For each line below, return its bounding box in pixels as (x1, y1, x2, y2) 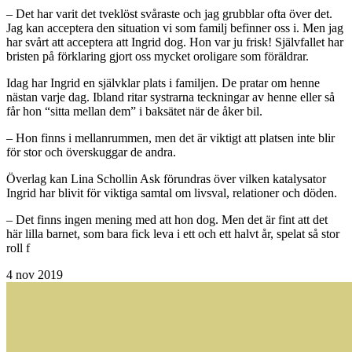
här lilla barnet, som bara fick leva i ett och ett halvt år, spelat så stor (6, 227, 339, 241)
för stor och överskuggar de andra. (6, 145, 176, 159)
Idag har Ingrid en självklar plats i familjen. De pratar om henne (6, 76, 320, 90)
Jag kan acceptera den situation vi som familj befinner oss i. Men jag (6, 21, 343, 35)
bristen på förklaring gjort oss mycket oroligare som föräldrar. (6, 49, 309, 64)
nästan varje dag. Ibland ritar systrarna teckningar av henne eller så (6, 90, 335, 104)
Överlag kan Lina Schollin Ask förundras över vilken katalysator (6, 172, 326, 186)
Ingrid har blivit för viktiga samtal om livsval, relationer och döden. (6, 186, 337, 200)
